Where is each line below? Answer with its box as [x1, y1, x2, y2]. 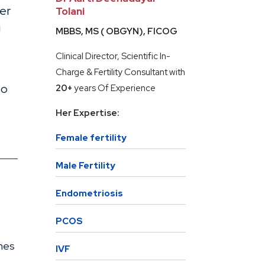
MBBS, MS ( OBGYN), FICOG [56, 25, 178, 38]
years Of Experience [72, 82, 156, 95]
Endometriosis [56, 188, 124, 200]
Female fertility [56, 132, 127, 144]
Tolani [56, 5, 85, 18]
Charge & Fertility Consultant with [56, 66, 186, 79]
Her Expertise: [56, 107, 120, 119]
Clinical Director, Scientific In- [56, 50, 171, 63]
